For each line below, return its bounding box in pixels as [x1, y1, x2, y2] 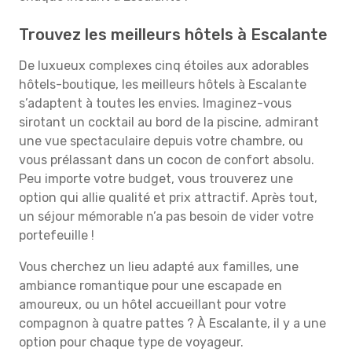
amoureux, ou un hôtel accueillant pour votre [19, 297, 286, 312]
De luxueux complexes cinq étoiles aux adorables [19, 58, 309, 73]
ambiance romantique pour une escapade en [19, 278, 282, 293]
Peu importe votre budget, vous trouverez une [19, 171, 293, 186]
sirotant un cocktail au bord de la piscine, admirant [19, 115, 319, 130]
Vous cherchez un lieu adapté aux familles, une [19, 259, 299, 274]
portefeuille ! [19, 228, 94, 243]
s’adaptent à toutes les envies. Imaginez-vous [19, 96, 291, 111]
